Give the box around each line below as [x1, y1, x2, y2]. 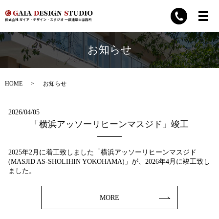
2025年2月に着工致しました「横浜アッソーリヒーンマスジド [8, 149, 197, 156]
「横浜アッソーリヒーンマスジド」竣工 [30, 119, 189, 130]
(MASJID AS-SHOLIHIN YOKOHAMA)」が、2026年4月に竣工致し [8, 158, 210, 166]
